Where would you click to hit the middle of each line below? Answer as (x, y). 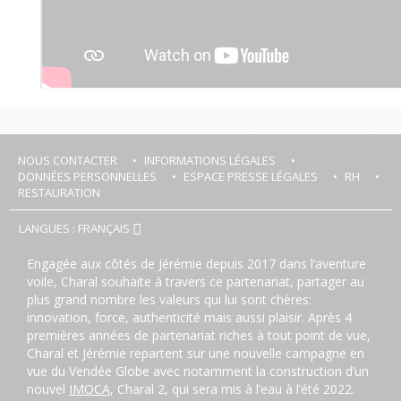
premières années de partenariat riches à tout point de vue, (199, 335)
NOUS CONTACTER (68, 160)
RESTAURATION (59, 192)
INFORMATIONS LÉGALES (210, 160)
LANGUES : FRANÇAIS (76, 228)
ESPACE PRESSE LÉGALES (251, 176)
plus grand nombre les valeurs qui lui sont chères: (169, 299)
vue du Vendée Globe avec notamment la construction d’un (198, 371)
